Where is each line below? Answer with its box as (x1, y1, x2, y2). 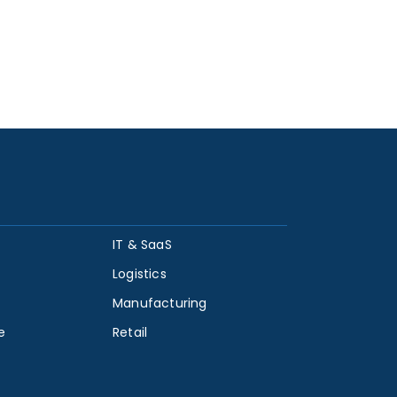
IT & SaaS (113, 236, 172, 254)
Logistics (113, 265, 167, 284)
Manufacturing (113, 294, 207, 313)
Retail (113, 323, 148, 342)
